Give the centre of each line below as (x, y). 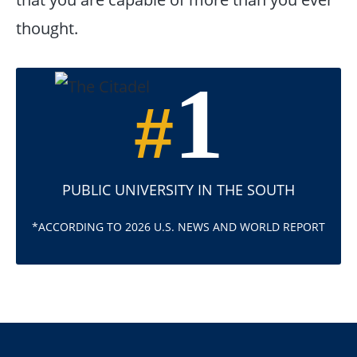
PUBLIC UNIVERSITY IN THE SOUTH (178, 190)
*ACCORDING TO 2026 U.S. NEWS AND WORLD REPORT (178, 227)
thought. (47, 28)
